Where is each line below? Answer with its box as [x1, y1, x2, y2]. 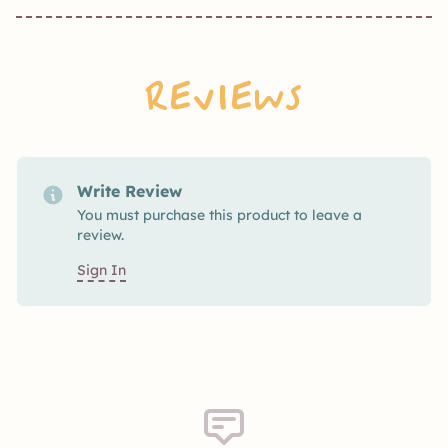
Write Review [76, 180, 182, 201]
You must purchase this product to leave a [76, 205, 362, 224]
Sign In [76, 260, 126, 279]
